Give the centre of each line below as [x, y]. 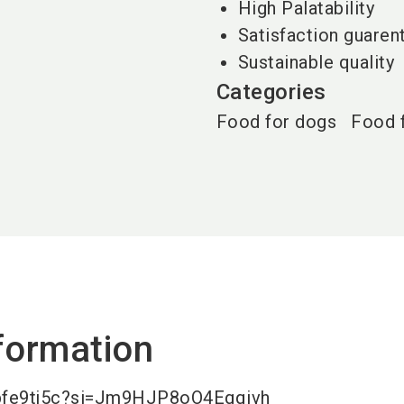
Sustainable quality [316, 62]
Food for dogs [276, 122]
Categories [271, 92]
